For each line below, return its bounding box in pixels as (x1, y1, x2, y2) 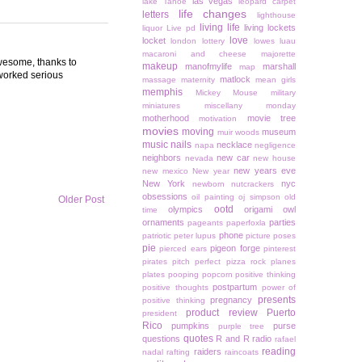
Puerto (267, 307, 297, 319)
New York (142, 179, 185, 189)
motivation (199, 114, 238, 124)
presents (258, 294, 297, 306)
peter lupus (174, 231, 217, 241)
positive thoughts (142, 283, 208, 293)
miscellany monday (204, 101, 296, 111)
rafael (275, 335, 297, 344)
